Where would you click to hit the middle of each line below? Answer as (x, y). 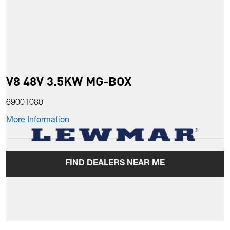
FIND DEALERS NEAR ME (115, 164)
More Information (38, 121)
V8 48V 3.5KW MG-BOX (69, 81)
